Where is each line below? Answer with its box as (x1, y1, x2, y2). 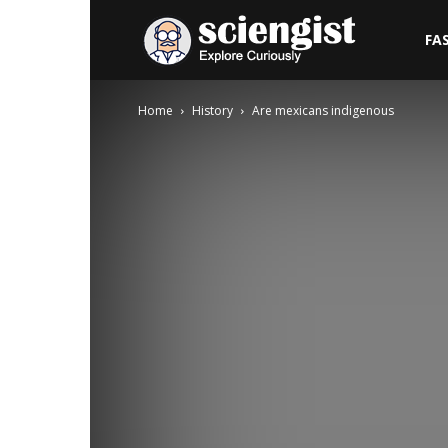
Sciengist (361, 29, 418, 48)
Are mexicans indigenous (252, 102, 394, 119)
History (192, 102, 233, 119)
